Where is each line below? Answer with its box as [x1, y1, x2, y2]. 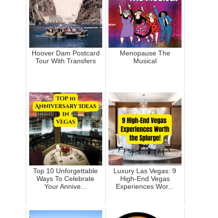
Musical [133, 57, 157, 65]
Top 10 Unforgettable [33, 167, 98, 175]
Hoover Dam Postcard [31, 49, 100, 57]
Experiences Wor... [116, 182, 174, 191]
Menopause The [119, 49, 170, 57]
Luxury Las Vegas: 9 [113, 167, 177, 175]
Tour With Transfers [35, 57, 96, 65]
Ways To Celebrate [36, 175, 95, 183]
